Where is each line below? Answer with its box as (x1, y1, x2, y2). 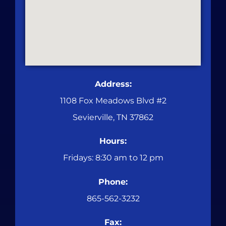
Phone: (98, 177, 128, 187)
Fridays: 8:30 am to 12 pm (63, 153, 163, 163)
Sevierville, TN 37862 (73, 112, 153, 122)
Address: (94, 79, 132, 89)
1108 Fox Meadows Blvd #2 (60, 95, 166, 105)
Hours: (99, 136, 127, 146)
